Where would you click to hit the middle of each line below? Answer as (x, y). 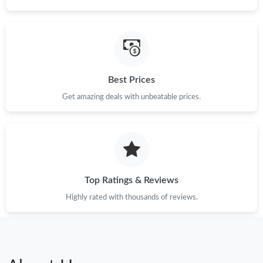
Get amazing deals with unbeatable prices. (131, 97)
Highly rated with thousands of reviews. (131, 198)
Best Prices (131, 80)
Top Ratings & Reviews (131, 181)
